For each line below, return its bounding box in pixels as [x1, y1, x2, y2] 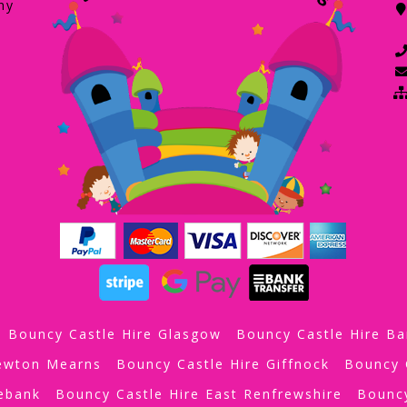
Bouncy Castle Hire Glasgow [8, 324, 222, 342]
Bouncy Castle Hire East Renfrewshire [55, 384, 342, 402]
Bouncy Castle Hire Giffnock [115, 354, 330, 372]
